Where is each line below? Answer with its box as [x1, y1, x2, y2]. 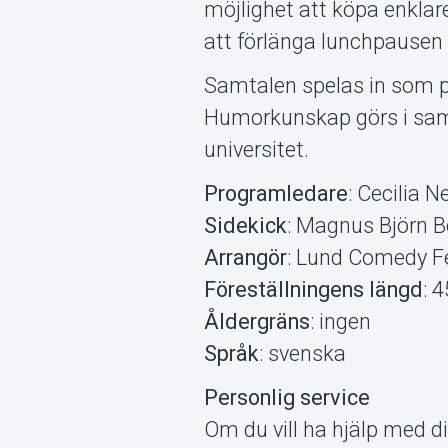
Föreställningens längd [204, 277, 424, 303]
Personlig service [204, 385, 371, 411]
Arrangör [204, 245, 288, 271]
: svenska [259, 341, 347, 367]
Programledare [204, 181, 349, 207]
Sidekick [204, 213, 288, 239]
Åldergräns [204, 309, 311, 335]
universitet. [204, 137, 310, 163]
